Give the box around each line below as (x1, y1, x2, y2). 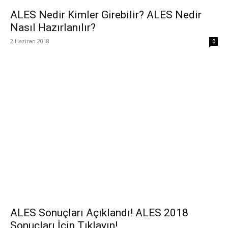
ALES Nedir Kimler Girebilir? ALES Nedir (10, 9, 202, 21)
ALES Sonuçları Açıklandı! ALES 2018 (10, 206, 188, 219)
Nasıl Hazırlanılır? (10, 21, 96, 34)
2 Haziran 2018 (10, 37, 49, 45)
